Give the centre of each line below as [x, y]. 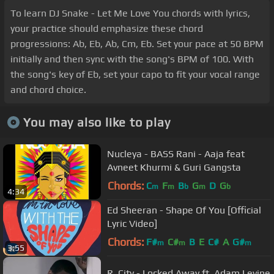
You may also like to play [97, 122]
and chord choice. [48, 90]
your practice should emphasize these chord [107, 29]
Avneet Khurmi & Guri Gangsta [174, 167]
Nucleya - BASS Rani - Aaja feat [176, 154]
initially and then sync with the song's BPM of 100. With [132, 59]
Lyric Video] [132, 223]
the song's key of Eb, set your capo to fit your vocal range [135, 75]
